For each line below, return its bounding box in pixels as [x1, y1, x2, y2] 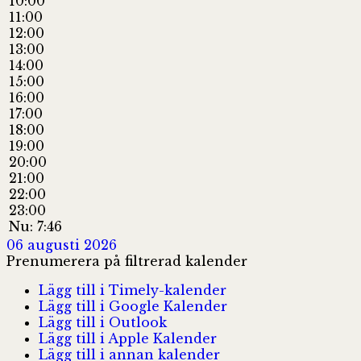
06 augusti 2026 [6, 236, 117, 253]
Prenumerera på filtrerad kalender [6, 252, 247, 269]
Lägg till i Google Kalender [39, 297, 227, 314]
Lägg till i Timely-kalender [39, 281, 226, 298]
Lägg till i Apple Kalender [39, 330, 217, 346]
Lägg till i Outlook [39, 313, 167, 330]
